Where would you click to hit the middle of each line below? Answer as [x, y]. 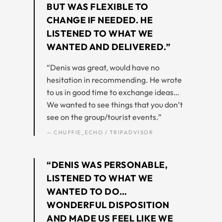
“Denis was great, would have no [103, 67]
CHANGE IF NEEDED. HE [100, 20]
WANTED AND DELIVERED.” [109, 47]
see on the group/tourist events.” [104, 117]
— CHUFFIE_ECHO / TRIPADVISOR [100, 132]
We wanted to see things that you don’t [115, 104]
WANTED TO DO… [87, 191]
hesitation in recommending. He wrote [114, 80]
